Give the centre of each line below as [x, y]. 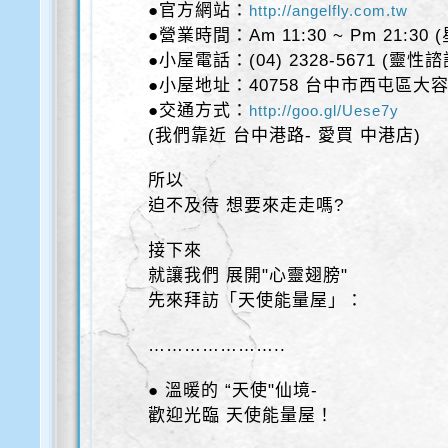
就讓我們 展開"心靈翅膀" [248, 275]
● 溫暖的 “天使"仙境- [233, 390]
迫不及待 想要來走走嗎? [246, 205]
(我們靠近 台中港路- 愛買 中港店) [285, 135]
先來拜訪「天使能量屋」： [256, 300]
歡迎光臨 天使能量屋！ [241, 415]
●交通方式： [199, 110]
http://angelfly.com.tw [329, 10]
